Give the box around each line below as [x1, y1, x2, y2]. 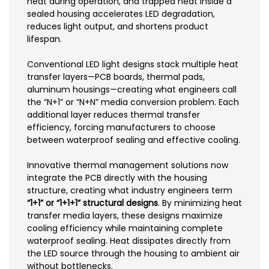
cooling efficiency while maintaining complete [27, 222, 223, 235]
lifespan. [27, 33, 62, 46]
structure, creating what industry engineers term [27, 184, 232, 197]
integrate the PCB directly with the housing [27, 172, 207, 184]
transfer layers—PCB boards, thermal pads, [27, 71, 205, 83]
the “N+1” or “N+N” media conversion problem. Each [27, 96, 239, 109]
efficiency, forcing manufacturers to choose [27, 121, 216, 134]
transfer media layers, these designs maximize [27, 210, 223, 222]
